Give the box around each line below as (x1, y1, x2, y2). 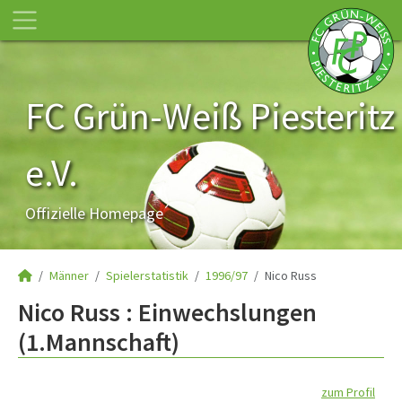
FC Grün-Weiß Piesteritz (25, 92, 395, 139)
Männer (49, 267, 89, 284)
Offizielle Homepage (25, 203, 163, 223)
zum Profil (321, 384, 375, 400)
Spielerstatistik (106, 267, 188, 284)
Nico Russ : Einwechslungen (18, 296, 317, 328)
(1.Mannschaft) (18, 326, 179, 358)
